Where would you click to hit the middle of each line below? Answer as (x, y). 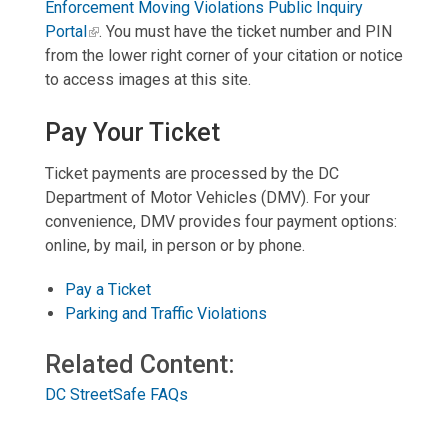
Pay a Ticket (107, 290)
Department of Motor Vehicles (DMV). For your (207, 198)
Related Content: (142, 365)
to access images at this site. (147, 79)
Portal (65, 31)
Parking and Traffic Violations (165, 314)
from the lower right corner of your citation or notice (223, 55)
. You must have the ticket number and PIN (245, 31)
